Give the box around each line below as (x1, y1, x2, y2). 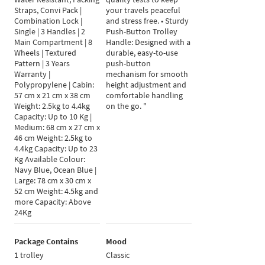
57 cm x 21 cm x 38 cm (14, 90, 91, 101)
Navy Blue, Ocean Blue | (14, 164, 97, 176)
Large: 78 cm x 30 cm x (14, 175, 92, 186)
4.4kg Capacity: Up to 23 (14, 143, 98, 154)
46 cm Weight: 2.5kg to (14, 132, 93, 144)
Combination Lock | (14, 15, 83, 27)
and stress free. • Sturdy (106, 15, 189, 27)
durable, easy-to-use (106, 47, 179, 59)
